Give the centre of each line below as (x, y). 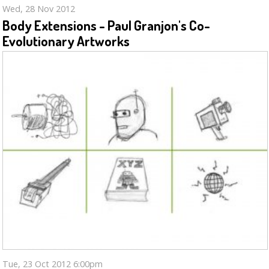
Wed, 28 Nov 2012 (39, 9)
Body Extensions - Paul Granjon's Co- (107, 25)
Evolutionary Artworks (66, 41)
